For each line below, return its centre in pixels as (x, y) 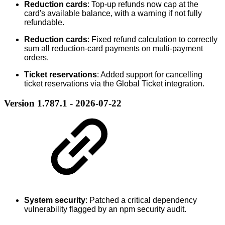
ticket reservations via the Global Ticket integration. (114, 84)
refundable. (44, 22)
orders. (36, 58)
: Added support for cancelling (150, 75)
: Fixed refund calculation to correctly (152, 39)
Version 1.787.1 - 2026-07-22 (63, 103)
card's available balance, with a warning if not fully (113, 13)
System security (55, 200)
